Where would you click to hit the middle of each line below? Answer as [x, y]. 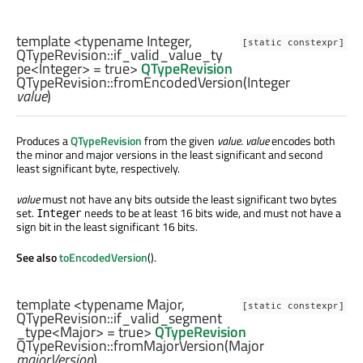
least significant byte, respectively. [98, 168]
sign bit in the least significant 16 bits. [107, 226]
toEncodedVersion [103, 257]
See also [38, 257]
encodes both [302, 140]
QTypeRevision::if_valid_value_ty [120, 54]
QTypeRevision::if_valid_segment [119, 318]
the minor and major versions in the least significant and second [169, 154]
